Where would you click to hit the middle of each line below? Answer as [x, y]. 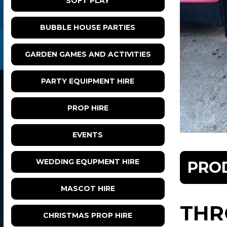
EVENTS [88, 135]
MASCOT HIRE [88, 189]
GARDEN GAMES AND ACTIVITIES [88, 54]
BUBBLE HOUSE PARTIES [88, 28]
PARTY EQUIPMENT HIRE [88, 81]
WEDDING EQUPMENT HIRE [88, 162]
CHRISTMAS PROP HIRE [88, 216]
